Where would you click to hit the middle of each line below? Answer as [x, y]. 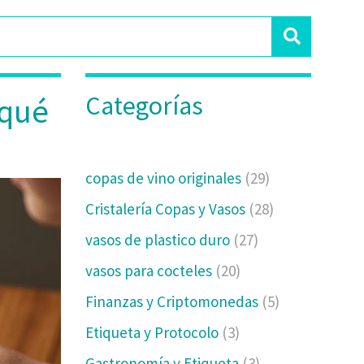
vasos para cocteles [151, 271]
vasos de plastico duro [160, 240]
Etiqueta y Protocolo [154, 332]
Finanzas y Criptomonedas [174, 301]
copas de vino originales [165, 178]
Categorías [145, 106]
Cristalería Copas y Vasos [167, 209]
